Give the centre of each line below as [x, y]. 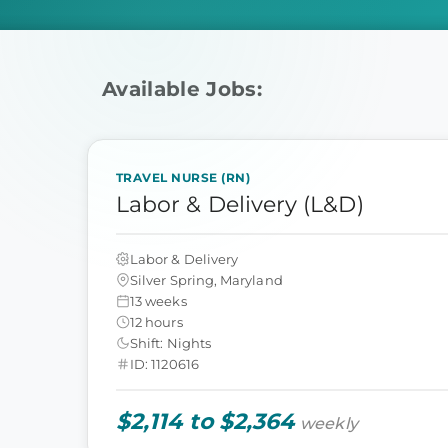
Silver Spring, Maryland [206, 279]
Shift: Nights [170, 342]
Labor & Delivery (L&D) [240, 204]
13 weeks [158, 300]
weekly [329, 423]
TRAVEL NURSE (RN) [183, 177]
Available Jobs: [182, 89]
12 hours [156, 321]
